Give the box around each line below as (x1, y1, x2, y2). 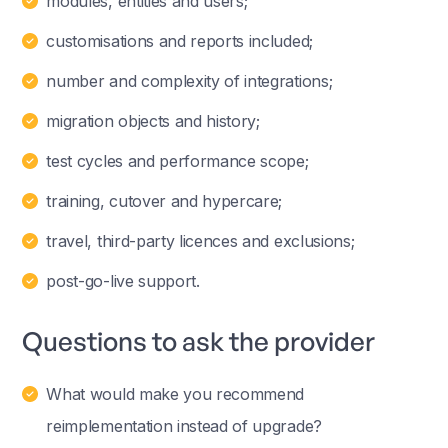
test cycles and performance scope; (46, 150, 309, 171)
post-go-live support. (46, 270, 200, 291)
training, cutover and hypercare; (46, 190, 283, 211)
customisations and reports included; (46, 30, 313, 51)
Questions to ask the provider (22, 324, 376, 357)
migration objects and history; (46, 110, 260, 131)
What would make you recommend (46, 383, 305, 404)
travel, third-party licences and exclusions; (46, 230, 355, 251)
